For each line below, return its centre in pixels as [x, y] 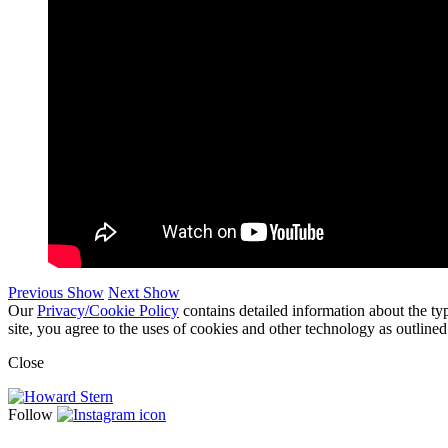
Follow [32, 415]
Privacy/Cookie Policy [108, 311]
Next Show [144, 293]
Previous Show [56, 293]
